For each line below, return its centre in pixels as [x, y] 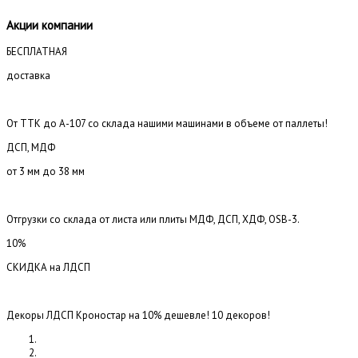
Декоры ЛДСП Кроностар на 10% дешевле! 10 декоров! [138, 316]
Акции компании [50, 25]
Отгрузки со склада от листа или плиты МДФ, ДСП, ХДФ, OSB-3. [153, 220]
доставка [28, 76]
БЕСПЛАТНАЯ [37, 52]
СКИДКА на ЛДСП [48, 268]
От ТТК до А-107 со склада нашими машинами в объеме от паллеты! [167, 124]
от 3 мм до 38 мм [46, 172]
